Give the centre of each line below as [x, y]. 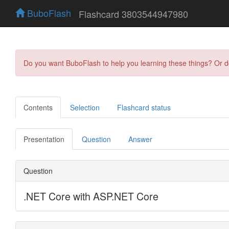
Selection [85, 107]
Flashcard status [144, 107]
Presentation [44, 139]
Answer [140, 139]
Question [96, 139]
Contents [38, 107]
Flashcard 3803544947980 [133, 14]
